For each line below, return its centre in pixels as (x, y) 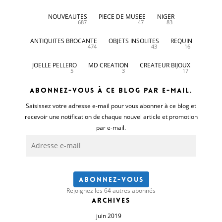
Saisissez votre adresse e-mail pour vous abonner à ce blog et (111, 106)
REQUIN (181, 41)
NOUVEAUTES (67, 16)
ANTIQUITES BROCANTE (63, 41)
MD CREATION (108, 65)
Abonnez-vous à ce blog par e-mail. (111, 90)
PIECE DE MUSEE (122, 16)
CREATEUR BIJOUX (165, 65)
